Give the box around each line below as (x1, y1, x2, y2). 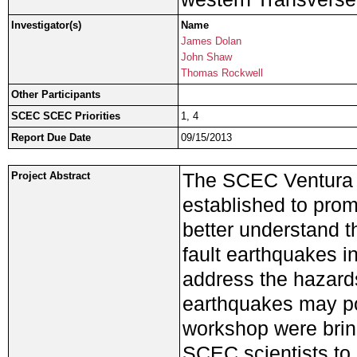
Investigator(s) (11, 19, 81, 32)
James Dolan (181, 35, 241, 48)
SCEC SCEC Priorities (11, 110, 120, 123)
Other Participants (11, 88, 100, 101)
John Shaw (181, 51, 232, 64)
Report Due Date (11, 131, 91, 144)
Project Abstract (11, 170, 90, 182)
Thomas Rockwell (181, 67, 263, 80)
